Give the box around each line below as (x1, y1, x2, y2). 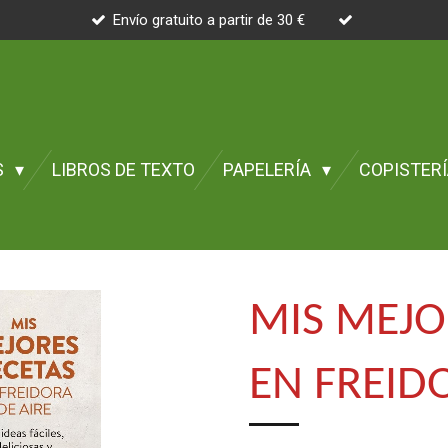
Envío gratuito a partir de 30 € (113, 10, 305, 29)
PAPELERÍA (223, 159, 316, 181)
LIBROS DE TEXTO (52, 159, 196, 181)
